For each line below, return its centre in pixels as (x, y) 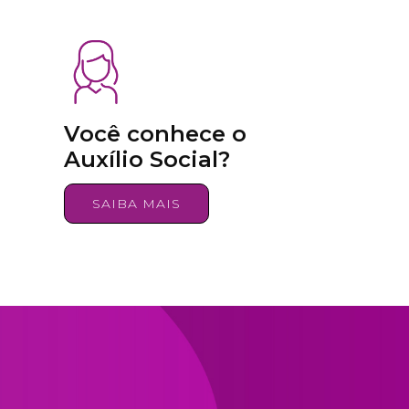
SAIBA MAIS (136, 204)
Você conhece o (155, 134)
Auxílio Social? (147, 159)
